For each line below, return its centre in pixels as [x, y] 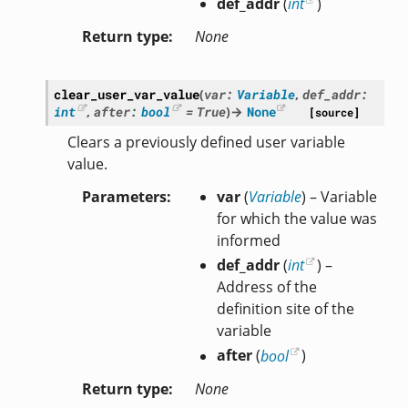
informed [248, 241]
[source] [335, 113]
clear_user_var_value [126, 95]
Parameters [124, 197]
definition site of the [285, 309]
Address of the [266, 287]
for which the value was [296, 219]
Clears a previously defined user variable [206, 143]
